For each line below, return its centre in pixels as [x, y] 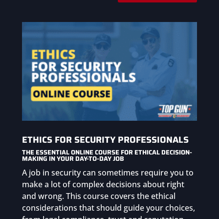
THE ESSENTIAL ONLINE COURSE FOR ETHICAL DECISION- [107, 153]
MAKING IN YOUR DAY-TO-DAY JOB [73, 159]
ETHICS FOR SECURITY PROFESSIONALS [105, 140]
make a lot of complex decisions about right [103, 185]
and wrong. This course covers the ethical [99, 196]
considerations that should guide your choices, [108, 208]
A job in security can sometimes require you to [108, 173]
